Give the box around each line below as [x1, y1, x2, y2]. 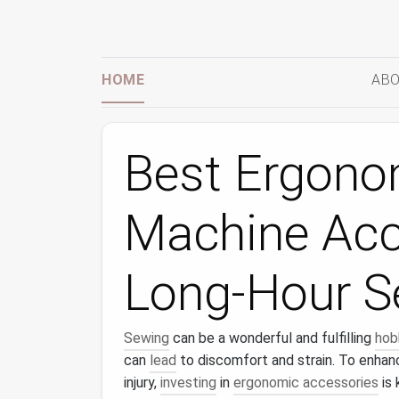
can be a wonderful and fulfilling [169, 330, 375, 346]
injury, [124, 374, 160, 391]
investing [160, 374, 216, 391]
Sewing [124, 330, 169, 346]
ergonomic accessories [233, 374, 379, 391]
